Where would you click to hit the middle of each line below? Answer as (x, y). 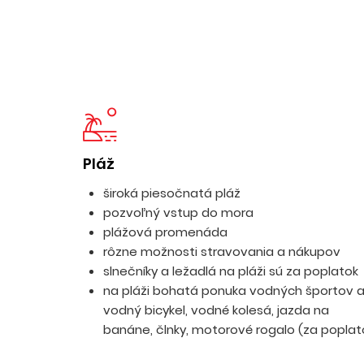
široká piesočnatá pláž (173, 193)
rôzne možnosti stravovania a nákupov (222, 251)
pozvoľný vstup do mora (180, 212)
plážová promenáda (167, 232)
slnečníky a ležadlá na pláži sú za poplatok (231, 271)
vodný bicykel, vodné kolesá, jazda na (216, 310)
